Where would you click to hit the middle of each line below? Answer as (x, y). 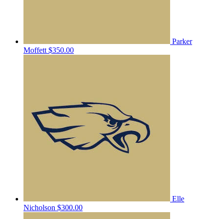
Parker (182, 41)
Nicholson (40, 207)
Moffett (36, 50)
